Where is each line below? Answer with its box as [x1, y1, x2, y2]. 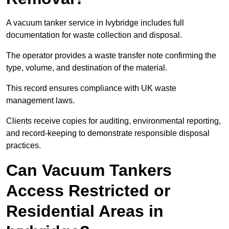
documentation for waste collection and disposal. [6, 31, 182, 40]
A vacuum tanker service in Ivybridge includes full [6, 18, 184, 28]
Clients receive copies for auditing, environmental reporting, [6, 117, 221, 126]
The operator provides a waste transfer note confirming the [6, 51, 216, 60]
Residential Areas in [6, 202, 164, 221]
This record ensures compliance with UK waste [6, 84, 176, 93]
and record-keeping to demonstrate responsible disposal [6, 129, 210, 138]
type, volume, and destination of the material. [6, 63, 167, 73]
